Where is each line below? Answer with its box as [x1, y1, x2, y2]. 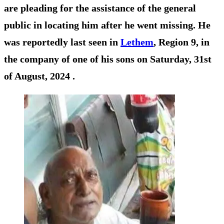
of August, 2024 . [4, 70, 75, 81]
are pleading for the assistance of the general [4, 2, 196, 13]
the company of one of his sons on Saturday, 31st [4, 53, 211, 64]
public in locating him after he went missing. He [4, 19, 210, 30]
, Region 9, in [153, 36, 209, 47]
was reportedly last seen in [4, 36, 120, 47]
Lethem [120, 36, 153, 47]
